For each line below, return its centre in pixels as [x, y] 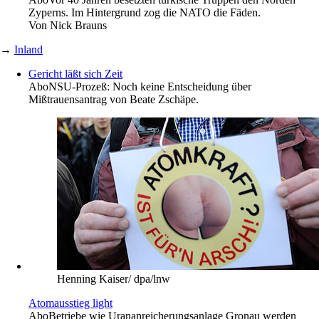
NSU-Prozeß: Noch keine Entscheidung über [150, 87]
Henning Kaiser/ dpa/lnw [114, 279]
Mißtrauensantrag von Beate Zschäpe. [114, 100]
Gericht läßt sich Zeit [75, 74]
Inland [28, 50]
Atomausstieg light [70, 303]
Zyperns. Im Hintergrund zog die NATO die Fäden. [145, 13]
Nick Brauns [78, 26]
